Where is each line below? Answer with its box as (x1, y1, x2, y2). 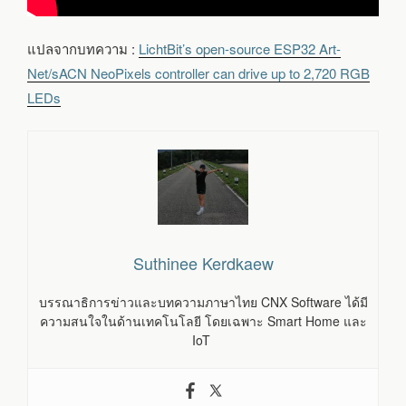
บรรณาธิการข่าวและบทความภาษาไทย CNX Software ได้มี (38, 293, 368, 312)
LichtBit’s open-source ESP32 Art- (139, 39, 341, 59)
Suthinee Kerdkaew (132, 251, 274, 275)
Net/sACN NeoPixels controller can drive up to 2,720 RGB (27, 63, 370, 83)
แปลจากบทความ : (27, 39, 139, 59)
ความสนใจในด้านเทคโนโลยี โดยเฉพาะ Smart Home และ (39, 312, 367, 331)
